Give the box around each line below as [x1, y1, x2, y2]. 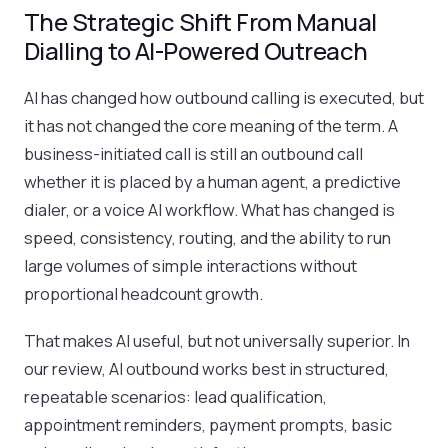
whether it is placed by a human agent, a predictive [24, 170, 401, 194]
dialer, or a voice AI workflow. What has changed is [24, 198, 395, 222]
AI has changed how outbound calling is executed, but [24, 86, 424, 110]
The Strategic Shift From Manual [24, 5, 377, 39]
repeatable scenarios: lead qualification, [24, 385, 327, 409]
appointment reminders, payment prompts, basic [24, 413, 392, 437]
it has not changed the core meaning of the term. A [24, 114, 398, 138]
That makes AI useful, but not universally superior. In [24, 329, 410, 353]
